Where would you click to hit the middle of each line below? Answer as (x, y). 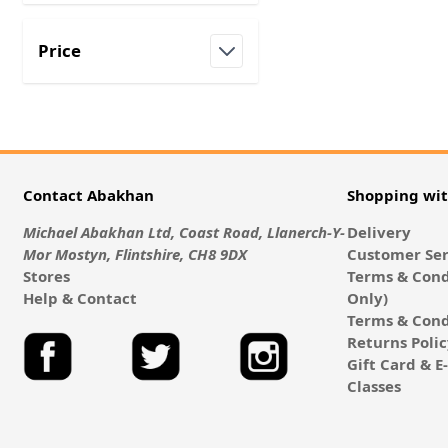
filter (79, 76)
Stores (46, 276)
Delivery (379, 232)
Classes (374, 386)
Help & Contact (79, 298)
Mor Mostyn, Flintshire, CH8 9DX (134, 254)
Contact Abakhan (88, 195)
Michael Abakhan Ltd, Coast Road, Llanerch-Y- (183, 232)
